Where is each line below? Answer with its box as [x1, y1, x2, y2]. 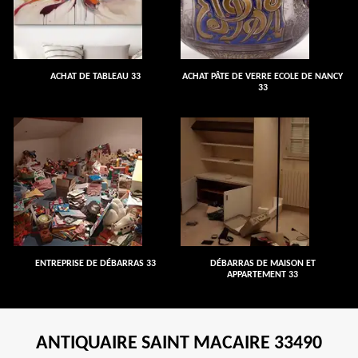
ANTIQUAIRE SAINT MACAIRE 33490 [36, 334, 322, 353]
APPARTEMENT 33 [227, 270, 298, 280]
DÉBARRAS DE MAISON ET [209, 259, 316, 268]
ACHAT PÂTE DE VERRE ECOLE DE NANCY [182, 72, 343, 82]
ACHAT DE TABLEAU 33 [50, 72, 141, 82]
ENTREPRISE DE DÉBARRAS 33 [35, 259, 156, 268]
